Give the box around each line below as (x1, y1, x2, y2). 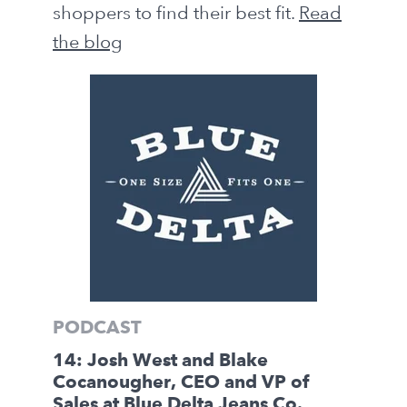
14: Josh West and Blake (53, 352, 268, 371)
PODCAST (53, 320, 142, 339)
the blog (53, 30, 123, 53)
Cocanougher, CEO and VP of (53, 373, 309, 392)
